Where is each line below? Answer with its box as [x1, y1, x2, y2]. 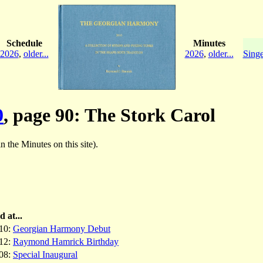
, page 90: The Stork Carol [4, 104, 215, 126]
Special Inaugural [13, 249, 77, 259]
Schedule [6, 38, 42, 48]
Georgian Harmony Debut [13, 223, 110, 234]
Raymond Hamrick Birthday [13, 236, 119, 247]
